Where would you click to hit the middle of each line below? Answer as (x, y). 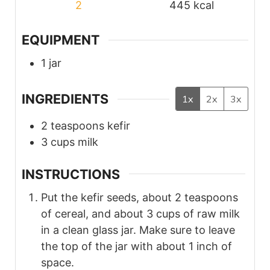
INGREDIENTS (65, 99)
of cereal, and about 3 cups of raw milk (140, 213)
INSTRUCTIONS (71, 174)
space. (58, 262)
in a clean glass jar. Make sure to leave (138, 230)
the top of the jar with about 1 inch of (137, 246)
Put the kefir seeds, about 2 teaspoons (140, 197)
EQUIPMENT (61, 40)
